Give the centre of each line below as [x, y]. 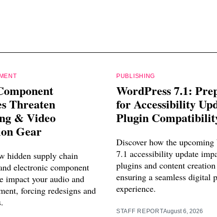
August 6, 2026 [183, 211]
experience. [136, 189]
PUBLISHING [136, 76]
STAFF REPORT [140, 211]
